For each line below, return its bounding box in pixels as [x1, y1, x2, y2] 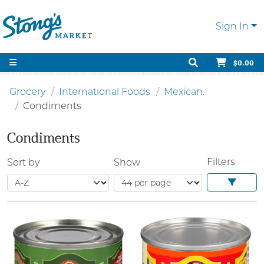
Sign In [216, 21, 249, 32]
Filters [207, 156, 235, 167]
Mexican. [164, 86, 204, 97]
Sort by [7, 156, 39, 168]
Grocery [9, 86, 45, 97]
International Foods [59, 86, 150, 97]
